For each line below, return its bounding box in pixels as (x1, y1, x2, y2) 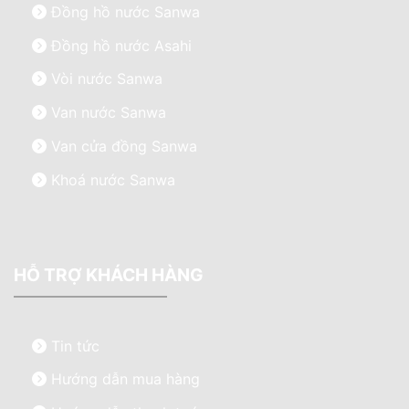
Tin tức (47, 336, 100, 355)
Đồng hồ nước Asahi (47, 36, 192, 55)
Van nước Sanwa (47, 103, 166, 122)
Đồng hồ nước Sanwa (47, 2, 200, 21)
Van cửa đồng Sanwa (47, 136, 197, 155)
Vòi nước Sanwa (47, 69, 163, 89)
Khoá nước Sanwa (47, 170, 175, 189)
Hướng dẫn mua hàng (47, 370, 200, 389)
